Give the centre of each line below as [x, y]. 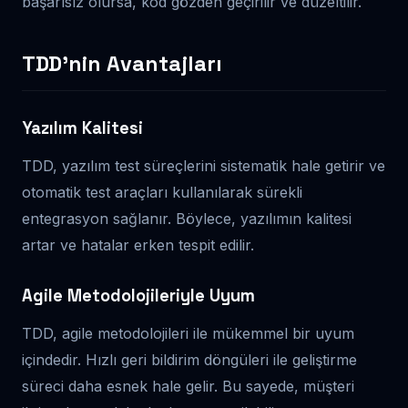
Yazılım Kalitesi [82, 127]
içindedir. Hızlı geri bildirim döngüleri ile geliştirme [189, 359]
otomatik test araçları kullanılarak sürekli [162, 192]
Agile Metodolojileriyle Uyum [138, 295]
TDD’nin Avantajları [122, 63]
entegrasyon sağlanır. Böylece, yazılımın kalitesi [187, 218]
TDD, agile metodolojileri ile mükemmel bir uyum [188, 333]
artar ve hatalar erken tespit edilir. [138, 245]
